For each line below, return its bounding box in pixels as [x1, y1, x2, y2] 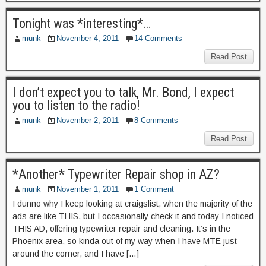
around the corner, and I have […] [12, 249, 139, 258]
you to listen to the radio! [12, 98, 140, 113]
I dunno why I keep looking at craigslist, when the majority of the [12, 199, 252, 208]
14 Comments [134, 34, 182, 43]
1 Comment [134, 185, 174, 194]
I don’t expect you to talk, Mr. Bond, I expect [12, 85, 234, 100]
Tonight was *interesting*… [12, 16, 151, 31]
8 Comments [134, 116, 178, 125]
